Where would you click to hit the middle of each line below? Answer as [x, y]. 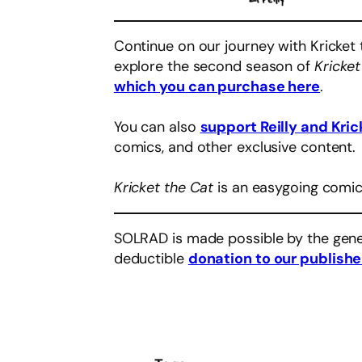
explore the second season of [214, 67]
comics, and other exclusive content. [235, 147]
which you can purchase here [217, 87]
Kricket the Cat [164, 188]
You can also [157, 127]
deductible [151, 259]
